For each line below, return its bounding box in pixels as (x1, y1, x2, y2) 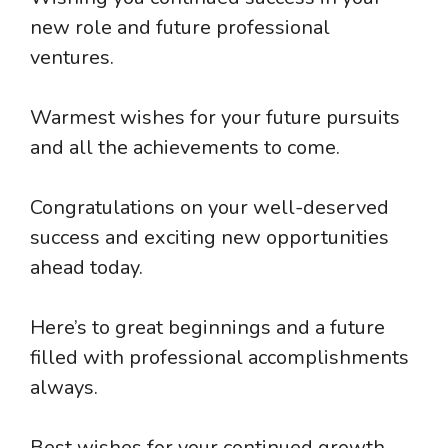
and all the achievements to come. (30, 134, 340, 162)
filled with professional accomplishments (30, 344, 409, 372)
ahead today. (30, 254, 143, 282)
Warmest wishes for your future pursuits (30, 104, 400, 132)
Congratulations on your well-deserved (30, 194, 389, 222)
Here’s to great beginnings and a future (30, 314, 385, 342)
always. (30, 374, 98, 402)
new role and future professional (30, 14, 330, 42)
